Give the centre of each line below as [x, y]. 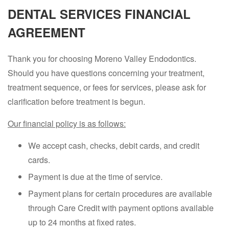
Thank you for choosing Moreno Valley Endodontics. [102, 59]
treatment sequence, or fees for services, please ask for [107, 87]
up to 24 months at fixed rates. [82, 222]
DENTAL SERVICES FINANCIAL [99, 14]
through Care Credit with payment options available [121, 208]
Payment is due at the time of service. [95, 177]
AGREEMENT [47, 32]
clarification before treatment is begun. [76, 101]
